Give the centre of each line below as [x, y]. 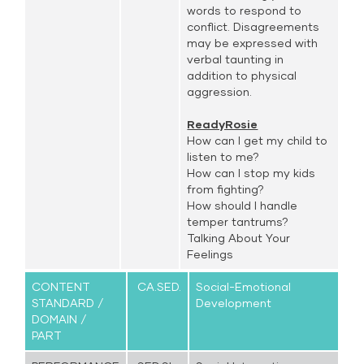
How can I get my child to [258, 140]
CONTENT [61, 286]
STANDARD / [68, 303]
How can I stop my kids [251, 173]
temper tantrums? [238, 221]
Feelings [210, 254]
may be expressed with [253, 43]
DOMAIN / [60, 319]
